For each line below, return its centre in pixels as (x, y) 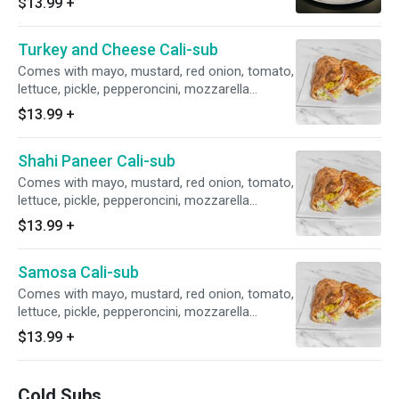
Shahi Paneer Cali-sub (97, 161)
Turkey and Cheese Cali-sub (118, 49)
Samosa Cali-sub (78, 272)
